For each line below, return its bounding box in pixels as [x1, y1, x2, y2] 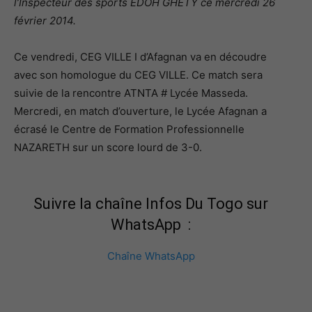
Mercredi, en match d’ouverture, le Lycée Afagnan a [14, 104, 267, 118]
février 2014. [14, 14, 76, 27]
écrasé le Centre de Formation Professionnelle [14, 123, 244, 136]
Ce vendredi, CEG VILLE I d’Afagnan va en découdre [14, 50, 267, 63]
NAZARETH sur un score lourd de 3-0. [14, 141, 202, 154]
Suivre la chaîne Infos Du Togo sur [33, 195, 268, 212]
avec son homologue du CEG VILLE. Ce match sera [14, 68, 263, 81]
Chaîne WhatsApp [107, 249, 195, 263]
